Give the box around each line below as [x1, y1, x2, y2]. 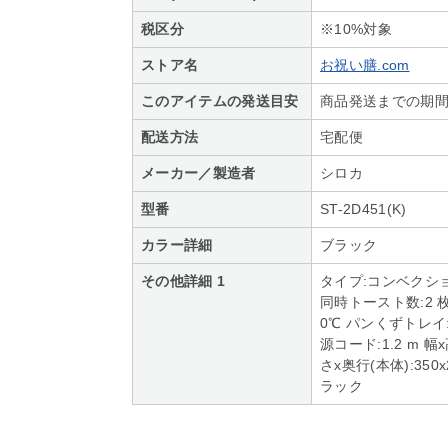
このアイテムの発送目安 [141, 93, 299, 109]
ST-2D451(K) [320, 201, 407, 217]
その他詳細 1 [141, 273, 226, 289]
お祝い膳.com [320, 57, 410, 73]
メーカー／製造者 [141, 165, 256, 181]
